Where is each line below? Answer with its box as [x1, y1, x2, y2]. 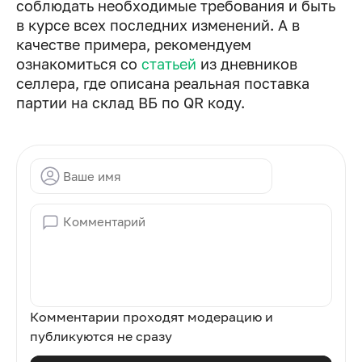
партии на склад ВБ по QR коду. [16, 94, 245, 112]
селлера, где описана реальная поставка [16, 74, 309, 93]
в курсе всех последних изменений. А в [16, 16, 300, 35]
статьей [141, 55, 196, 74]
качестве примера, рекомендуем [16, 36, 251, 54]
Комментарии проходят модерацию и [30, 309, 273, 326]
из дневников [196, 55, 297, 74]
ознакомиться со [16, 55, 141, 74]
